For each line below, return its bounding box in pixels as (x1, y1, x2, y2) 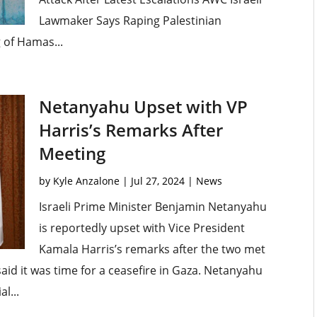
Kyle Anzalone (52, 174, 120, 188)
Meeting (38, 142, 105, 166)
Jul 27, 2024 (130, 174, 185, 188)
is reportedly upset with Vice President (38, 220, 245, 236)
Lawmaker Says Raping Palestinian (38, 13, 221, 29)
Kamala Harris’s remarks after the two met (38, 241, 265, 258)
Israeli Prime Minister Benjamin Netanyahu (38, 199, 267, 215)
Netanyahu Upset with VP (38, 95, 248, 119)
